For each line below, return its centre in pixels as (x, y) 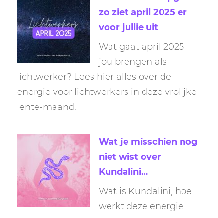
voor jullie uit (128, 27)
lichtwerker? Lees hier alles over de (94, 77)
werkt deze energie (141, 207)
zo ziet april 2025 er (143, 12)
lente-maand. (47, 107)
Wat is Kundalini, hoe (145, 191)
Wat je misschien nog (148, 142)
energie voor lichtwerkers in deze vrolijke (107, 92)
